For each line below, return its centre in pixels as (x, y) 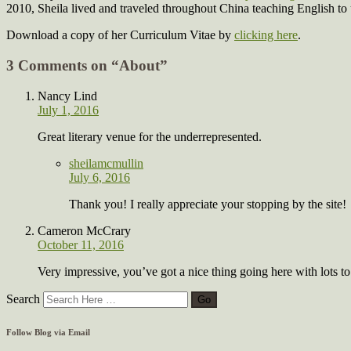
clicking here (266, 35)
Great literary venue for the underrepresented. (150, 136)
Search (23, 299)
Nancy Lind (67, 96)
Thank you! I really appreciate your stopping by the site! (208, 204)
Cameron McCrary (84, 230)
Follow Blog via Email (48, 332)
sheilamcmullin (106, 163)
